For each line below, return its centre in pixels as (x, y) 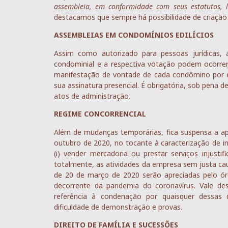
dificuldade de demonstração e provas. (118, 207)
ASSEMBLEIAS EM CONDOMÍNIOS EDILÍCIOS (134, 35)
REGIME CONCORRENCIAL (100, 114)
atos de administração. (92, 96)
